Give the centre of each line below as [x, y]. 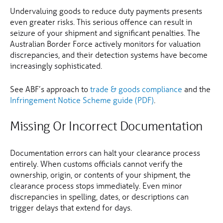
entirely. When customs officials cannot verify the [96, 164]
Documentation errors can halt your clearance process [105, 153]
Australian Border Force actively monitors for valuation [105, 44]
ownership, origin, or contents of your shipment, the [100, 175]
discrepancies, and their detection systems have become [109, 55]
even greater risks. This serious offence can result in [101, 22]
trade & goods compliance [136, 89]
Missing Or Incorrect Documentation [107, 126]
